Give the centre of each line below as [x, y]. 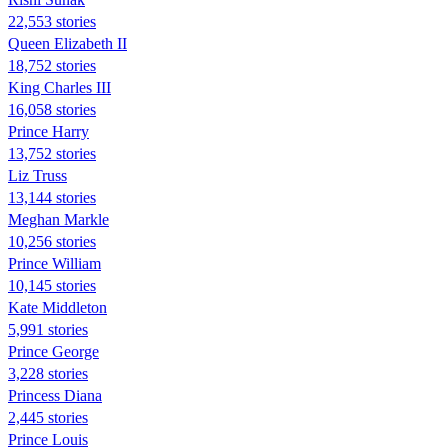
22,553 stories [52, 21]
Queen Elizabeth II [67, 43]
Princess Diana [55, 395]
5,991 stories [48, 329]
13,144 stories [52, 197]
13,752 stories [52, 153]
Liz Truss [37, 175]
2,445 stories [48, 417]
